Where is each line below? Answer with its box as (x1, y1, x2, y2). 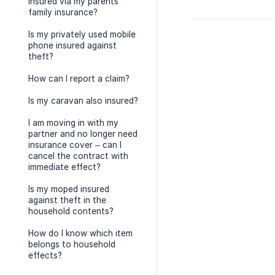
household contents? (28, 206, 114, 216)
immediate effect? (28, 162, 101, 172)
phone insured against (28, 41, 117, 50)
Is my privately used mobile (28, 29, 136, 39)
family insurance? (28, 7, 98, 17)
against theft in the (28, 195, 106, 205)
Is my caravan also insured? (28, 96, 138, 106)
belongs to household (28, 239, 115, 249)
